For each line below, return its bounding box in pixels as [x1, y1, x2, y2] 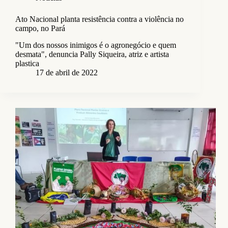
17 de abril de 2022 [36, 68, 98, 77]
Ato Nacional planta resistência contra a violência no [15, 15, 184, 24]
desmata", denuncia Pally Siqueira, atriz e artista [15, 50, 169, 59]
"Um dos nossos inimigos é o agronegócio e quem [15, 41, 176, 50]
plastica [15, 59, 39, 68]
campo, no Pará [15, 24, 65, 33]
